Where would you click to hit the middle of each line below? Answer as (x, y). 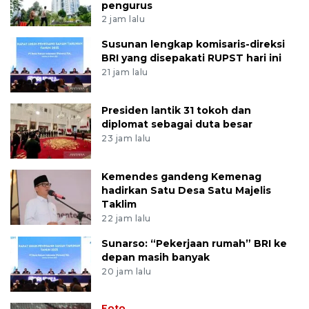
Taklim (119, 205)
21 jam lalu (125, 72)
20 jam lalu (127, 272)
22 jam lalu (126, 219)
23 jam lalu (126, 139)
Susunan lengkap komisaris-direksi (193, 44)
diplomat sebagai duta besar (177, 124)
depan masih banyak (156, 258)
